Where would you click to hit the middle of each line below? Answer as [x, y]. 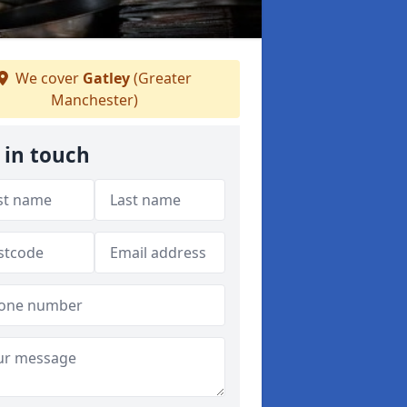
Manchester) [94, 100]
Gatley [106, 78]
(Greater [161, 78]
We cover [47, 78]
